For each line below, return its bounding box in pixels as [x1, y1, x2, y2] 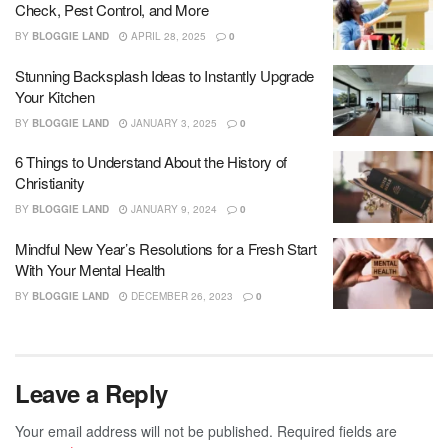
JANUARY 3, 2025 [128, 115, 217, 130]
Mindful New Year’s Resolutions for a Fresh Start [15, 237, 317, 259]
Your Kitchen [15, 85, 95, 107]
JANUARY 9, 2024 [128, 202, 217, 217]
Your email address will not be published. [15, 421, 273, 442]
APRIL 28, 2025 [128, 29, 206, 44]
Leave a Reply [15, 376, 168, 411]
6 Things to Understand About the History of [15, 151, 288, 173]
